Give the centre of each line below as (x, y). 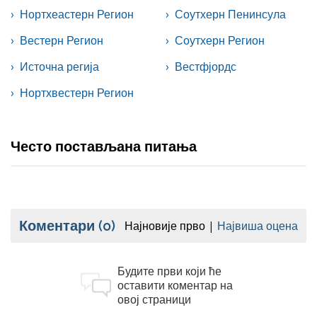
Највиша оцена (258, 226)
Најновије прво (165, 226)
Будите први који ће (169, 271)
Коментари (59, 226)
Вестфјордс (206, 67)
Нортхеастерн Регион (77, 15)
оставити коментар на (175, 286)
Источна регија (59, 67)
